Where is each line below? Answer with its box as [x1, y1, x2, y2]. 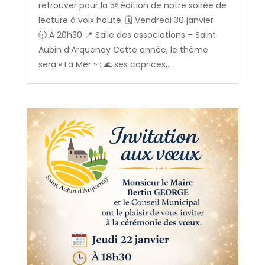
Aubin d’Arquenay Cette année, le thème [38, 44, 208, 56]
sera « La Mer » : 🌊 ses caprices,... [38, 59, 173, 71]
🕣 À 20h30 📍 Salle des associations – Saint [38, 29, 216, 41]
